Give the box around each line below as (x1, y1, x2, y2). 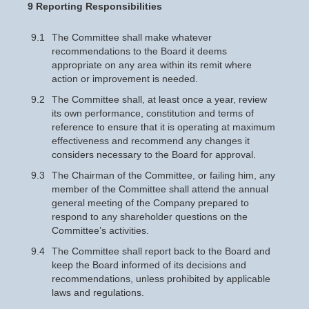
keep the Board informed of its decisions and (52, 259, 246, 270)
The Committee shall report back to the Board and (52, 246, 270, 257)
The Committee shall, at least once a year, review (52, 94, 267, 105)
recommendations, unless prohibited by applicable (52, 273, 270, 284)
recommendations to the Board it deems (52, 46, 227, 57)
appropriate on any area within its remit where (52, 59, 252, 70)
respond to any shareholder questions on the (52, 211, 248, 222)
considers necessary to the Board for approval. (52, 149, 256, 160)
